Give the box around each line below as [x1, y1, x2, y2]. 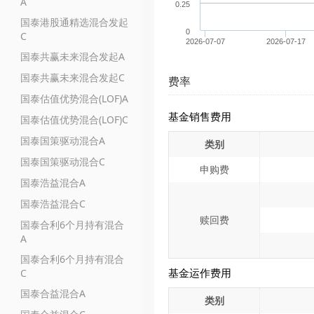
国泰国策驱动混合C [20, 155, 105, 168]
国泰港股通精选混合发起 [20, 15, 128, 29]
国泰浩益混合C [20, 197, 86, 210]
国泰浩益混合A [20, 176, 86, 189]
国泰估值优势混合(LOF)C [20, 113, 128, 126]
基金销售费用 [168, 109, 231, 123]
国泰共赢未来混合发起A [20, 50, 125, 63]
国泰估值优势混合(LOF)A [20, 92, 128, 105]
